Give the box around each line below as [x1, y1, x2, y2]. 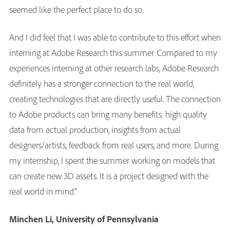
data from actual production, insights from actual [9, 123, 181, 136]
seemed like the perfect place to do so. [9, 3, 143, 15]
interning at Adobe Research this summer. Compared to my [9, 46, 217, 59]
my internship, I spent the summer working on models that [9, 154, 215, 166]
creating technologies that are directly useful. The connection [9, 92, 221, 105]
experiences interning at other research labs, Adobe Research [9, 62, 219, 74]
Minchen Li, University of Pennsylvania [9, 213, 159, 225]
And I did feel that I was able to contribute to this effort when [9, 31, 221, 43]
